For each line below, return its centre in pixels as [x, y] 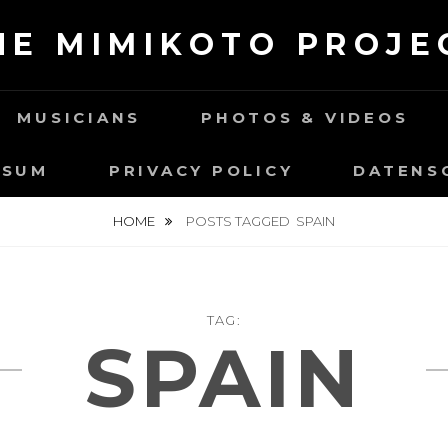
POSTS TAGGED [241, 221]
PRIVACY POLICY [201, 170]
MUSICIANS [79, 117]
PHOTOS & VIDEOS [305, 117]
